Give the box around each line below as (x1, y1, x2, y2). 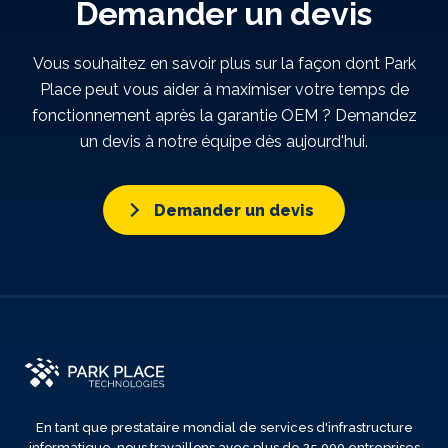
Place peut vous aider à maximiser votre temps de (39, 80, 409, 99)
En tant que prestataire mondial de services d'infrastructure (35, 420, 413, 436)
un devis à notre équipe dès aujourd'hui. (80, 132, 368, 151)
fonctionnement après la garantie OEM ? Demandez (31, 106, 417, 125)
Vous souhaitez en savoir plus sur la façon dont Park (32, 54, 416, 73)
